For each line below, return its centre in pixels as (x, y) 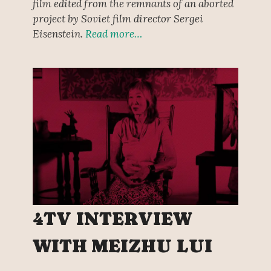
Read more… (113, 34)
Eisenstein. (59, 34)
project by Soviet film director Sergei (118, 19)
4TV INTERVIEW (112, 218)
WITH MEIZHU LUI (122, 246)
